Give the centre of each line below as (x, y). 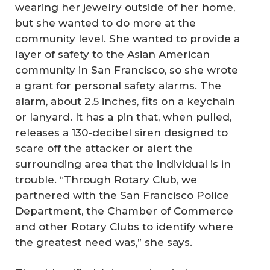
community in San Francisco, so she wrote (127, 70)
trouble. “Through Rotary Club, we (106, 179)
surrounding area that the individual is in (123, 164)
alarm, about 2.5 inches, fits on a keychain (125, 101)
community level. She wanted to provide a (127, 38)
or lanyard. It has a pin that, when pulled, (123, 117)
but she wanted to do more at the (105, 23)
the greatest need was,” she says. (104, 242)
